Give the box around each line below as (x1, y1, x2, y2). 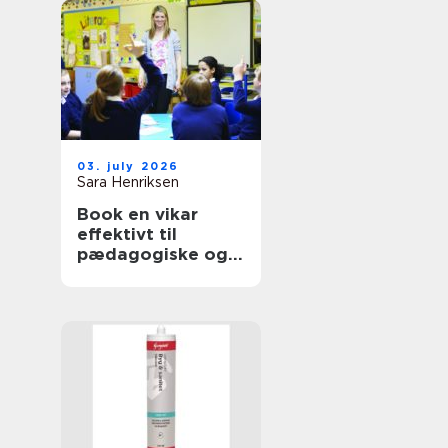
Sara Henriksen (77, 174, 179, 190)
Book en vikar (77, 204, 198, 224)
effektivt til (77, 224, 177, 244)
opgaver (77, 284, 150, 304)
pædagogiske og (77, 244, 228, 264)
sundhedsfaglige (77, 264, 227, 284)
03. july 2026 (77, 159, 180, 173)
